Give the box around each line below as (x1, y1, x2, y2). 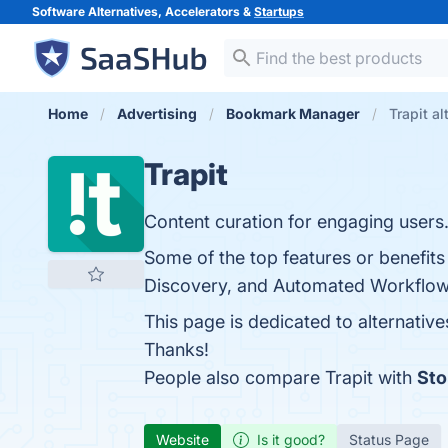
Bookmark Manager (226, 105, 360, 122)
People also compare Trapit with (144, 367, 417, 388)
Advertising (117, 105, 197, 122)
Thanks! (144, 339, 209, 360)
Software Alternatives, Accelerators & (32, 4, 254, 19)
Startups (254, 4, 304, 19)
